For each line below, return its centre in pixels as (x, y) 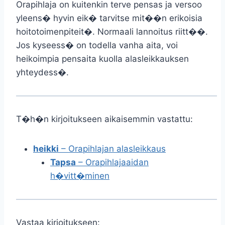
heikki (46, 149)
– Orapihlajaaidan (112, 162)
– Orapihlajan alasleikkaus (112, 149)
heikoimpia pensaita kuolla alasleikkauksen (102, 59)
